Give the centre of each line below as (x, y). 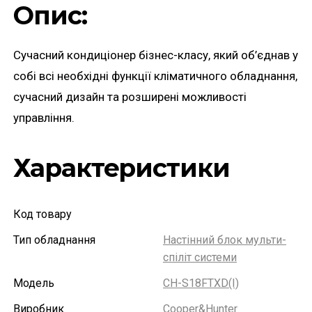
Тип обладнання (54, 240)
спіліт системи (200, 257)
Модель (34, 283)
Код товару (42, 214)
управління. (44, 118)
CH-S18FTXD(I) (201, 283)
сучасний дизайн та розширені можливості (130, 97)
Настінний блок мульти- (225, 240)
